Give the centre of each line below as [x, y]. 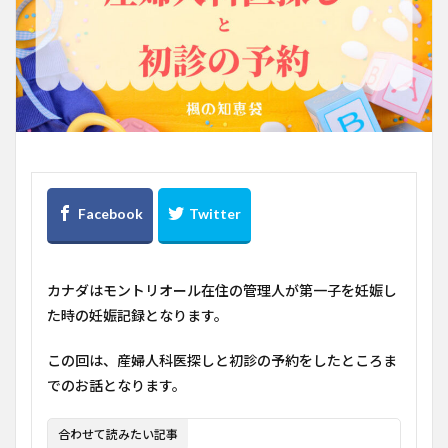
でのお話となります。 [116, 385]
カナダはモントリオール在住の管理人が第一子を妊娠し [222, 290]
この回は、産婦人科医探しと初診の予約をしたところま [222, 360]
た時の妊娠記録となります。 [137, 315]
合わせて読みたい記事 [118, 434]
